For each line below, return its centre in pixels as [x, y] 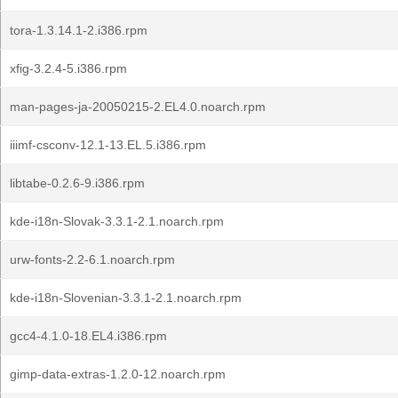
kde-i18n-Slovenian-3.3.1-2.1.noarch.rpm [126, 298]
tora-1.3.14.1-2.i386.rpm [79, 30]
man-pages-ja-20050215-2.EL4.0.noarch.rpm [138, 107]
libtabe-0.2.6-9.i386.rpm [77, 183]
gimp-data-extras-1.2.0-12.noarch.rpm [118, 374]
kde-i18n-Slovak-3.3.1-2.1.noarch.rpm [117, 221]
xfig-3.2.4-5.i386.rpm [68, 68]
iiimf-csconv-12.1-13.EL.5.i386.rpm [108, 145]
